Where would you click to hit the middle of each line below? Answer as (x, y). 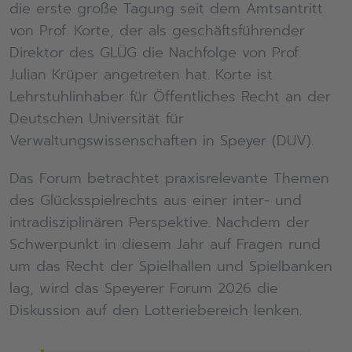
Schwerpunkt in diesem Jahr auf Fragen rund (165, 244)
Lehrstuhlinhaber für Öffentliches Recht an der (170, 96)
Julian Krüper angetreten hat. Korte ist (141, 74)
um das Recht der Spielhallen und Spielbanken (170, 266)
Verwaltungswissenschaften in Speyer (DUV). (161, 140)
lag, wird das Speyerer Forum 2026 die (143, 288)
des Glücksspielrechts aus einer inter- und (155, 200)
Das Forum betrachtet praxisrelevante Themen (169, 178)
